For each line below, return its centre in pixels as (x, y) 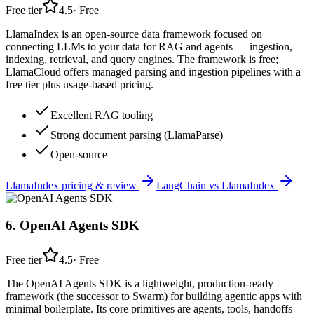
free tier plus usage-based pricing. (80, 85)
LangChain (181, 186)
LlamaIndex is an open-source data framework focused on (134, 34)
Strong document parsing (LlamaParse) (137, 135)
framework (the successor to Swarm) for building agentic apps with (154, 296)
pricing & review (99, 186)
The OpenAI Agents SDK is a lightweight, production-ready (139, 283)
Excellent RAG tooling (102, 116)
